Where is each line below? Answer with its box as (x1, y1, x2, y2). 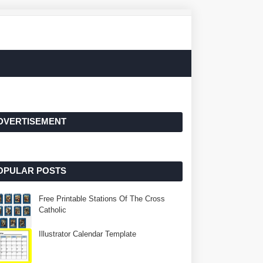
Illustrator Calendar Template (39, 230, 137, 238)
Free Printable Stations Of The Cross (39, 194, 166, 203)
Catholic (39, 205, 67, 214)
